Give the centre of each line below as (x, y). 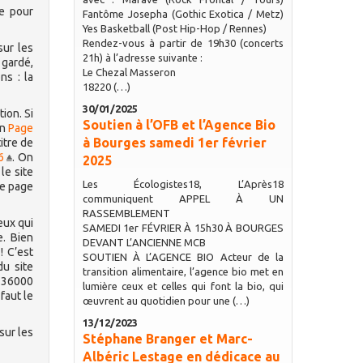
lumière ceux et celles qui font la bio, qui (183, 286)
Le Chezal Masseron (129, 72)
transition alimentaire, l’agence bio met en (183, 271)
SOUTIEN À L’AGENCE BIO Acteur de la (183, 257)
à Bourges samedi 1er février (174, 143)
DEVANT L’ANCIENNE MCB (144, 242)
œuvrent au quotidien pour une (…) (166, 301)
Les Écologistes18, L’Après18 (183, 184)
